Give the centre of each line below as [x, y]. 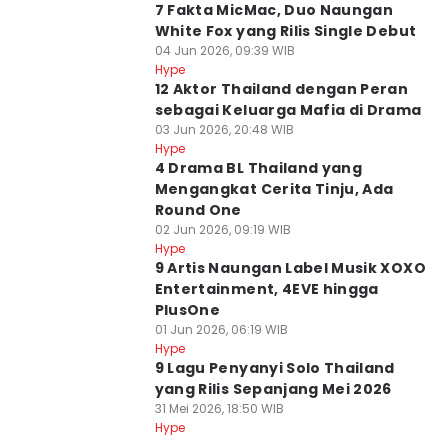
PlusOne [187, 310]
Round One [198, 210]
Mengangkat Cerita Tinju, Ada [274, 189]
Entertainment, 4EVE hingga [266, 289]
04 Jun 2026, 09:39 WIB [224, 50]
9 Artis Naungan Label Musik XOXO [290, 268]
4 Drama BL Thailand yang [258, 168]
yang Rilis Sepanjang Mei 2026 [273, 389]
